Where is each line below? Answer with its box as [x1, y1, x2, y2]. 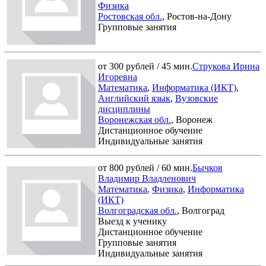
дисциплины [98, 103, 150, 114]
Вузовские [175, 93, 218, 103]
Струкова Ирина [192, 61, 259, 71]
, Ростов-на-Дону [162, 11, 232, 21]
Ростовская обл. [98, 11, 162, 21]
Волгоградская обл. [98, 205, 177, 216]
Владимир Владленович [98, 173, 196, 183]
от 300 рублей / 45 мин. [98, 61, 192, 71]
